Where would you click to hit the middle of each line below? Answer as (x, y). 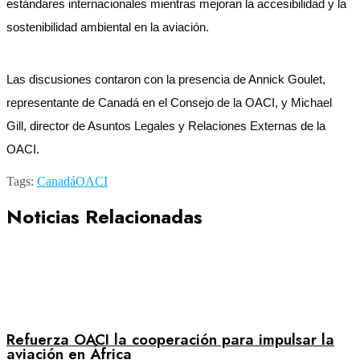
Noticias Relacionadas (104, 216)
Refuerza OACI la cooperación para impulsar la (170, 339)
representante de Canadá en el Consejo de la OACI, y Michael (169, 102)
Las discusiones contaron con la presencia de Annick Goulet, (166, 79)
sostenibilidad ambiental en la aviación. (108, 27)
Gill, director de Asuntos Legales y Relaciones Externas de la (166, 126)
